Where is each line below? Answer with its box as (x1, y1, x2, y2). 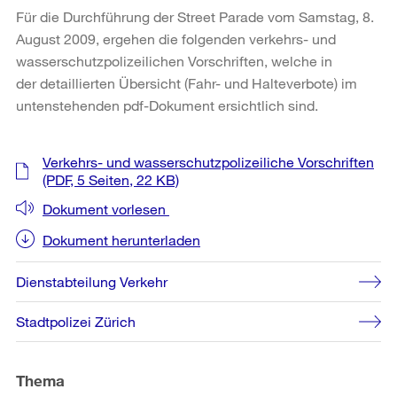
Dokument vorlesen (43, 199, 169, 217)
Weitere (15, 143, 83, 165)
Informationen (15, 167, 141, 190)
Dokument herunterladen (43, 230, 200, 248)
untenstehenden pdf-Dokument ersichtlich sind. (16, 96, 318, 113)
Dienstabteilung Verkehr (16, 272, 167, 290)
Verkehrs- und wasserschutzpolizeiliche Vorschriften (43, 152, 374, 170)
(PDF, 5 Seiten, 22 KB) (43, 170, 179, 188)
